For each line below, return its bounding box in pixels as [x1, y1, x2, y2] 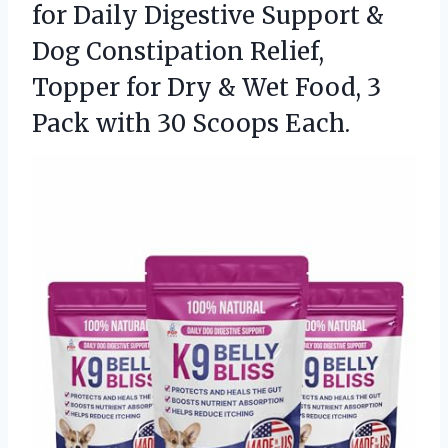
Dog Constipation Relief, [32, 36, 324, 68]
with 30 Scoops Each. [96, 108, 350, 140]
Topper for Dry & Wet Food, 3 [32, 72, 381, 104]
